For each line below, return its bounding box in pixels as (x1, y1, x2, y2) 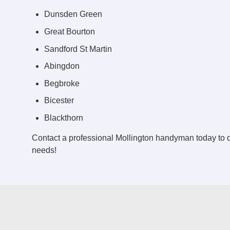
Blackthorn (44, 113, 83, 122)
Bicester (44, 96, 74, 105)
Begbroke (44, 79, 80, 88)
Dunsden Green (44, 10, 102, 19)
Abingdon (44, 62, 80, 71)
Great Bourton (44, 27, 95, 36)
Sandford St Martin (44, 44, 112, 53)
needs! (32, 145, 56, 155)
